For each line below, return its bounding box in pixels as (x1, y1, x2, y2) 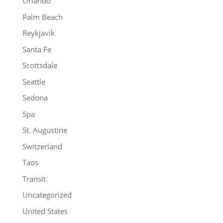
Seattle (22, 76, 45, 87)
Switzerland (22, 141, 62, 151)
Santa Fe (22, 44, 51, 54)
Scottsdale (22, 60, 57, 71)
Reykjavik (22, 28, 55, 38)
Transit (22, 173, 46, 184)
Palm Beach (22, 11, 63, 22)
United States (22, 206, 68, 216)
